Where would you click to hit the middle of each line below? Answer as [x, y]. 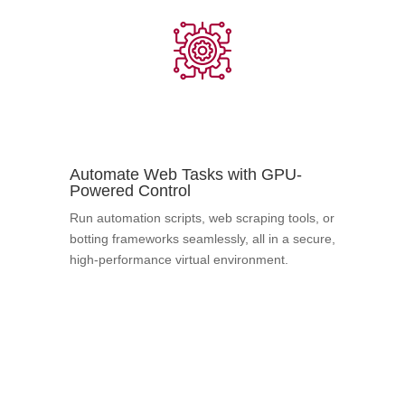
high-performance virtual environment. [179, 259]
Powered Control [130, 190]
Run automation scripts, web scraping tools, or [202, 217]
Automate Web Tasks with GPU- [185, 174]
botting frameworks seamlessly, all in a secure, [202, 238]
